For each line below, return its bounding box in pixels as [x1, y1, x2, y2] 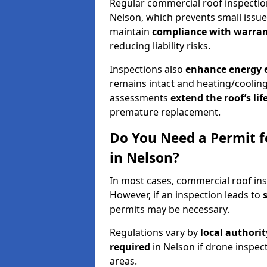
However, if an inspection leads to [110, 188, 263, 201]
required [110, 240, 150, 253]
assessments [110, 91, 170, 104]
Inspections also [110, 62, 185, 76]
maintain [110, 24, 152, 38]
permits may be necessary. [110, 202, 229, 216]
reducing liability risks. [110, 39, 210, 52]
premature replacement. [110, 105, 221, 119]
